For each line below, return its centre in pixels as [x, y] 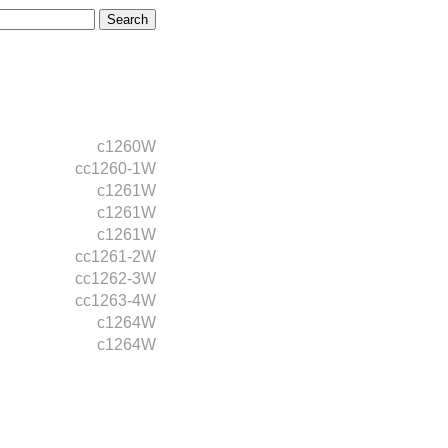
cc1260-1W [115, 168]
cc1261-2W [115, 256]
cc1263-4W [115, 300]
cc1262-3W [115, 278]
